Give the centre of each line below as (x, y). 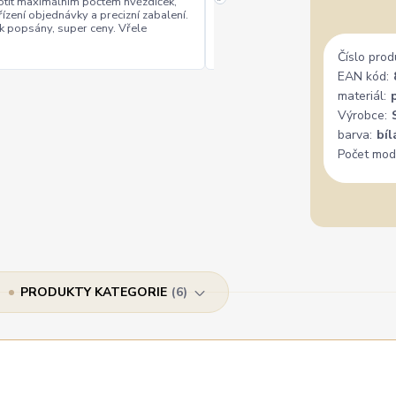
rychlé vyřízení (264, 22)
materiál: (362, 96)
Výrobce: (362, 115)
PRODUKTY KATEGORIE (94, 292)
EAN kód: (363, 76)
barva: (355, 135)
